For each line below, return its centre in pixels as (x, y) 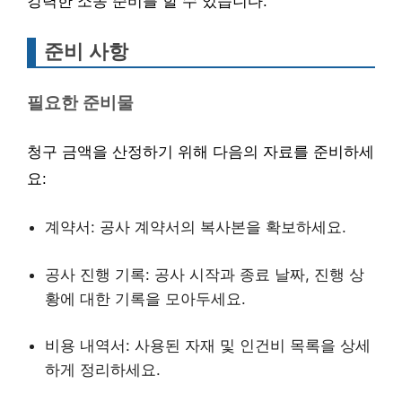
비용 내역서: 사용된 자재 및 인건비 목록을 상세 (208, 345)
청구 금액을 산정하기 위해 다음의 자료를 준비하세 (201, 152)
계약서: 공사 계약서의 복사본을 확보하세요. (196, 227)
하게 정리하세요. (103, 370)
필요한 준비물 (80, 103)
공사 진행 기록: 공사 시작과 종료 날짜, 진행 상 (205, 274)
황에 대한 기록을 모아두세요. (145, 298)
